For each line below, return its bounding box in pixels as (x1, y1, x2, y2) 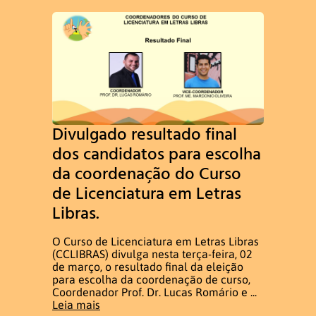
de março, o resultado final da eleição (52, 260, 243, 273)
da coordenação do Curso (52, 159, 241, 188)
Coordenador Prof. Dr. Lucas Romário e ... (52, 285, 257, 298)
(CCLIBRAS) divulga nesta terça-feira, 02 (52, 247, 253, 260)
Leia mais (52, 298, 100, 311)
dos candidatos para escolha (52, 140, 261, 168)
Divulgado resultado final (52, 120, 237, 148)
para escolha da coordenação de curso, (52, 272, 250, 286)
